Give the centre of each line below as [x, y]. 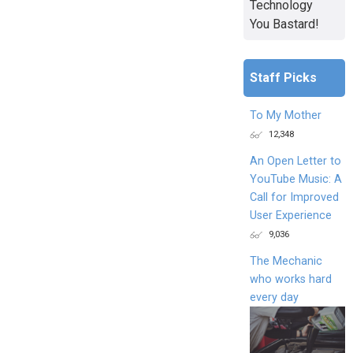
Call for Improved [294, 197]
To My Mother [285, 115]
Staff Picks [283, 77]
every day [274, 297]
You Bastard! [284, 24]
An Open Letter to [295, 161]
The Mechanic [286, 261]
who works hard [290, 279]
